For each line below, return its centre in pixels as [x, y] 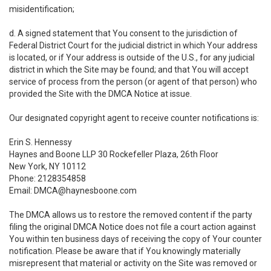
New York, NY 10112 [47, 166]
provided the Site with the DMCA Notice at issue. [100, 94]
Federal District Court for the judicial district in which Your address [133, 45]
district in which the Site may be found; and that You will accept [129, 70]
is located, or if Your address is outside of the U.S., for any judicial [132, 57]
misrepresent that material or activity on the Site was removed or [133, 263]
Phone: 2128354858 [47, 178]
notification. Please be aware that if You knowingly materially [125, 251]
